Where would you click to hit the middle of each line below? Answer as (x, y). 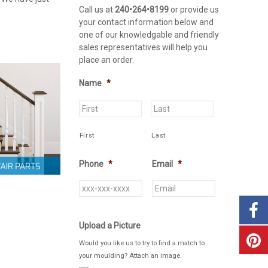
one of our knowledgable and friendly (149, 35)
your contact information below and (146, 22)
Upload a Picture (109, 225)
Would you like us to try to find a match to (141, 243)
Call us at (97, 10)
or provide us (194, 10)
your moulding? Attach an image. (130, 256)
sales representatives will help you (143, 47)
